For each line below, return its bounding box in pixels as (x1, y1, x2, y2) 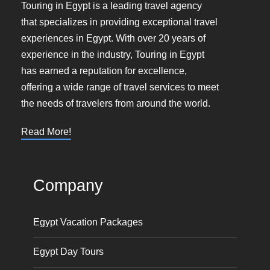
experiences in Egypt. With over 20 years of (21, 33, 206, 43)
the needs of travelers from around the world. (21, 98, 210, 108)
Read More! (21, 126, 71, 137)
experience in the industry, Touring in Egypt (21, 49, 204, 60)
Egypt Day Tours (33, 246, 104, 257)
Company (33, 176, 103, 195)
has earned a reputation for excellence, (21, 65, 187, 76)
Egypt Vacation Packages (33, 216, 143, 227)
